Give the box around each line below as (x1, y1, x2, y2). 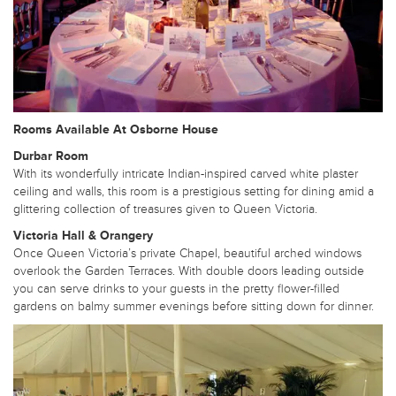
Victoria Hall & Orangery (13, 227, 153, 243)
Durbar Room (13, 148, 88, 164)
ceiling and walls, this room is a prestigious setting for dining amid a (13, 183, 374, 199)
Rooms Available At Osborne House (13, 121, 218, 137)
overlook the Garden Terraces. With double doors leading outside (13, 263, 364, 278)
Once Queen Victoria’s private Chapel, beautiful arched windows (13, 245, 362, 261)
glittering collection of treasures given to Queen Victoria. (13, 201, 317, 217)
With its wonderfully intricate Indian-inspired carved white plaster (13, 165, 358, 181)
